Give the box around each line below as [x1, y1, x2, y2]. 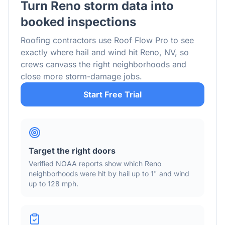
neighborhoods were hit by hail [29, 169, 132, 178]
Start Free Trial [83, 89, 142, 99]
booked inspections [21, 15, 136, 29]
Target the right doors [29, 146, 116, 156]
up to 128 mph [29, 179, 76, 188]
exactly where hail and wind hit [21, 47, 140, 57]
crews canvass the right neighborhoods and [21, 59, 186, 69]
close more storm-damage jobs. [21, 71, 142, 81]
